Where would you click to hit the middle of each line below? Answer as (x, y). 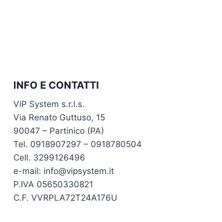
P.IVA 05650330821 (53, 185)
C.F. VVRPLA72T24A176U (65, 198)
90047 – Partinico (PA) (59, 131)
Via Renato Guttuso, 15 (59, 118)
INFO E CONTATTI (56, 85)
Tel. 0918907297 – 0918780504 (78, 144)
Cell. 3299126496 (49, 158)
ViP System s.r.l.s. (49, 104)
